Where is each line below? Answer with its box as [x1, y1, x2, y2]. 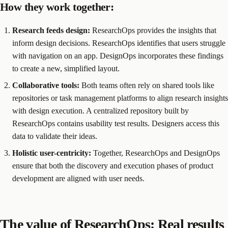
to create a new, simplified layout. [12, 64, 120, 73]
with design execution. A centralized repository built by [12, 106, 189, 116]
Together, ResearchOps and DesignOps [91, 149, 220, 158]
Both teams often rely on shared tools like [79, 81, 214, 90]
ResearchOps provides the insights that [90, 26, 216, 35]
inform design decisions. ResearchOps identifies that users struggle [12, 39, 225, 48]
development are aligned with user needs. [12, 174, 145, 183]
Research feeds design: [12, 26, 90, 35]
